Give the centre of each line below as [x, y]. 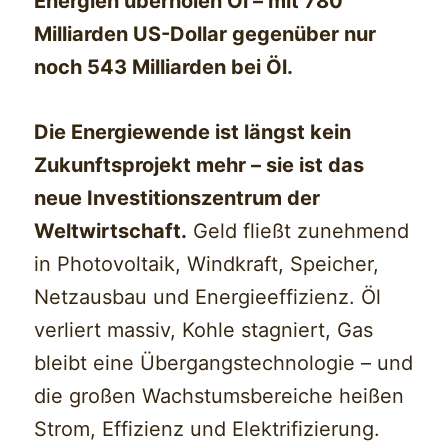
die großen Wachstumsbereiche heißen [219, 395]
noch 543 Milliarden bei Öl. [164, 66]
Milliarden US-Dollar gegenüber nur [205, 33]
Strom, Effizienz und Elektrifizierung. [207, 428]
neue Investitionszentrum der [177, 197]
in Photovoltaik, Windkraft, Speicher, [207, 263]
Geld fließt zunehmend [298, 230]
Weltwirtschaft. [111, 230]
